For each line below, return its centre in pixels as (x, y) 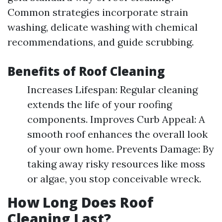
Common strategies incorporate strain (98, 12)
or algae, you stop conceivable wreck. (114, 179)
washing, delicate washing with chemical (103, 27)
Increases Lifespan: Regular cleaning (112, 89)
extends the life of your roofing (100, 104)
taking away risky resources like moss (116, 164)
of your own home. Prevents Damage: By (121, 149)
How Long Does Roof (81, 202)
